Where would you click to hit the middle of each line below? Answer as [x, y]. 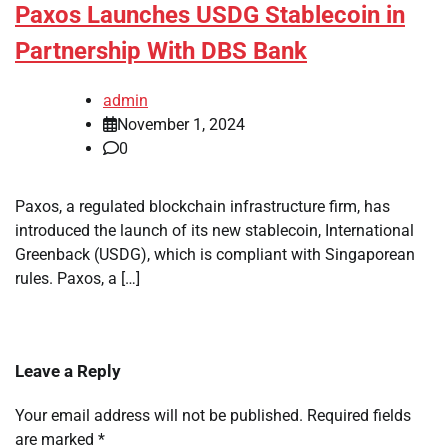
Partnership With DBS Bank [161, 51]
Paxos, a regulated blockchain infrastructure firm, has [202, 207]
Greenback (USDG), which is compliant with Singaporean [215, 255]
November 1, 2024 [181, 125]
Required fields [359, 416]
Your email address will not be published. [159, 416]
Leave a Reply [68, 371]
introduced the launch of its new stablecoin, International [214, 231]
